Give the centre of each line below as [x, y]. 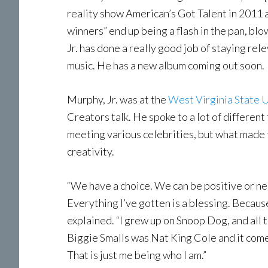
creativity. [91, 151]
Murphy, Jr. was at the [118, 99]
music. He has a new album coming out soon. [166, 65]
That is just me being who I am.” [137, 255]
